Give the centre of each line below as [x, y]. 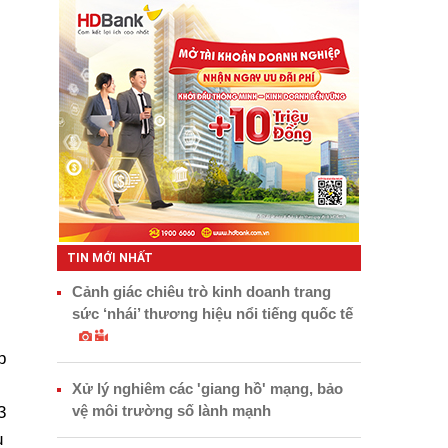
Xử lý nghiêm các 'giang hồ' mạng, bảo [207, 389]
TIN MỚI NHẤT [109, 258]
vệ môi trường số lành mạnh [171, 411]
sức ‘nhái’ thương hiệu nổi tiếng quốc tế [212, 314]
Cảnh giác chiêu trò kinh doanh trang [201, 292]
